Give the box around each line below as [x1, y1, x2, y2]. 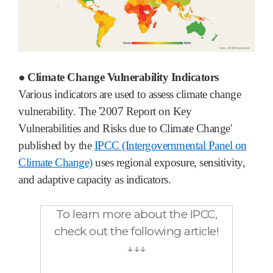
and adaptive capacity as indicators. [18, 172, 171, 186]
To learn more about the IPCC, [55, 207, 218, 221]
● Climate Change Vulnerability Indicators [18, 70, 219, 83]
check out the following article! [54, 224, 219, 238]
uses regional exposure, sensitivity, [92, 155, 245, 169]
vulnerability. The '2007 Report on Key [18, 104, 191, 118]
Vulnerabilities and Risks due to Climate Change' [18, 121, 232, 135]
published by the [18, 138, 94, 152]
